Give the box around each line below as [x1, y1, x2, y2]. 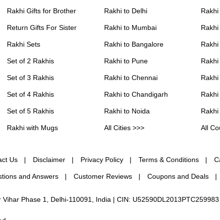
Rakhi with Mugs [7, 124, 58, 132]
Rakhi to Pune [104, 57, 148, 65]
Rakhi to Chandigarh [104, 90, 168, 99]
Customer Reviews [74, 172, 133, 181]
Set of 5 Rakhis [7, 107, 55, 115]
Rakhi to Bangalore [104, 40, 164, 49]
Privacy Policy [81, 156, 124, 164]
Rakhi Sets [7, 40, 41, 49]
